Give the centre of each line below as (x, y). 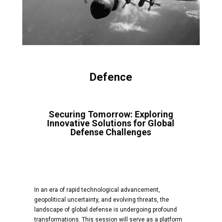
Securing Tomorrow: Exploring (111, 114)
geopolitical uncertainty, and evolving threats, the (101, 200)
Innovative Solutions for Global (111, 123)
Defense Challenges (111, 132)
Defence (111, 77)
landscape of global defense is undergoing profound (105, 210)
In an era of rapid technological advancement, (97, 190)
